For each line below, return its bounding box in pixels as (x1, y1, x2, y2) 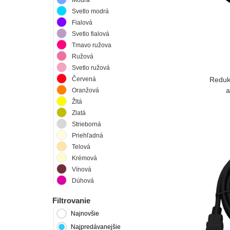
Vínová (72, 165, 91, 173)
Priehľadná (72, 131, 103, 139)
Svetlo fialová (72, 30, 109, 37)
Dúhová (72, 177, 94, 184)
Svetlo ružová (72, 64, 110, 71)
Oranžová (72, 86, 99, 94)
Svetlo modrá (72, 7, 109, 15)
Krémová (72, 154, 97, 162)
